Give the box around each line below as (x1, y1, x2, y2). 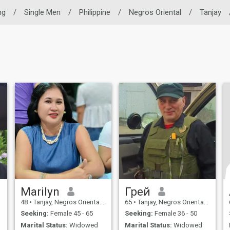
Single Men (24, 8, 61, 17)
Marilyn (20, 184, 60, 198)
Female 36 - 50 (152, 209, 197, 218)
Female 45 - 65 (48, 209, 93, 218)
